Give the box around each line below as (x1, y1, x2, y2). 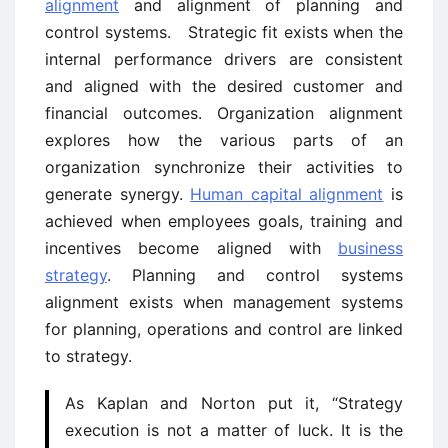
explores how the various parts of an (45, 129, 403, 150)
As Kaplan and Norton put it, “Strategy (65, 392, 403, 413)
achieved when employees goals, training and (45, 210, 403, 231)
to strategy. (45, 345, 132, 366)
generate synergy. (45, 183, 191, 204)
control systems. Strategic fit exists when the (45, 21, 403, 42)
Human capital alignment (190, 183, 384, 204)
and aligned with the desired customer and (45, 75, 403, 96)
